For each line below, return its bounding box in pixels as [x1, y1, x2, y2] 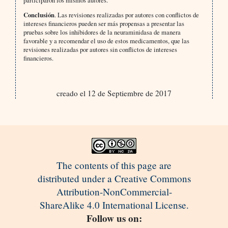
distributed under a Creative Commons [37, 172, 191, 185]
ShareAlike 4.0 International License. [39, 198, 189, 212]
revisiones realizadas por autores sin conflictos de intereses [23, 45, 177, 54]
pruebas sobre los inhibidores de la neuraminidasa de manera [23, 27, 181, 37]
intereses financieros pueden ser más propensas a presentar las [23, 19, 184, 28]
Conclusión [23, 10, 54, 20]
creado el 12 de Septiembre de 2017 [56, 88, 172, 99]
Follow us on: [86, 211, 142, 226]
